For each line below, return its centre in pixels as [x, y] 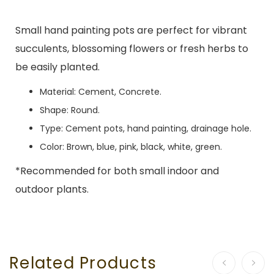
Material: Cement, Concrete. [101, 92]
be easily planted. [57, 67]
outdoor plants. [52, 189]
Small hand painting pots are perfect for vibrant [131, 30]
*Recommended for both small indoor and [117, 171]
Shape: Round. [70, 110]
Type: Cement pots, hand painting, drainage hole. [146, 128]
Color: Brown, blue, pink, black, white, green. [131, 147]
